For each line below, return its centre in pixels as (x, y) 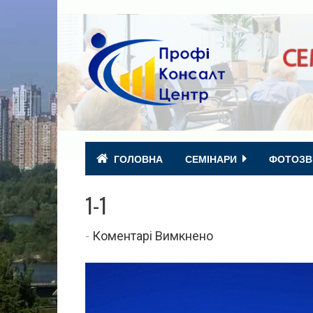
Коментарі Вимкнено (153, 235)
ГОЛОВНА (138, 158)
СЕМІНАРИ (211, 158)
